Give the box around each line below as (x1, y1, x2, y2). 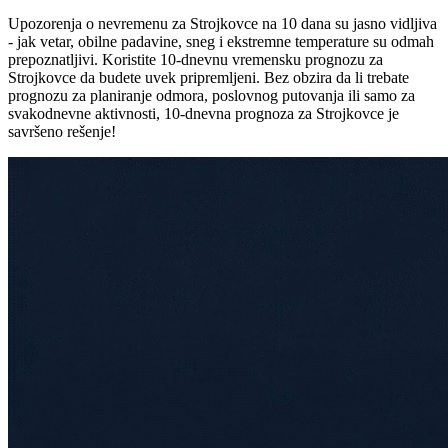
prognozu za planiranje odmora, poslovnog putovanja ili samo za (8, 87, 415, 105)
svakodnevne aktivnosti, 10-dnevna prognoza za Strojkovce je (8, 105, 399, 123)
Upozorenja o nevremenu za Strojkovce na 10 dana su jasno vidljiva (8, 15, 437, 33)
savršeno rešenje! (8, 123, 116, 141)
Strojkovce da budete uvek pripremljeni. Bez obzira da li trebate (8, 69, 409, 87)
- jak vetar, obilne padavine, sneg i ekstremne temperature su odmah (8, 33, 434, 51)
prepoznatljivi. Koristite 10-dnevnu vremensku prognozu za (8, 51, 383, 69)
